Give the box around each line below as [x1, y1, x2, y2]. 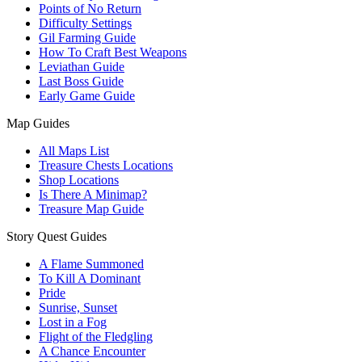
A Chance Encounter [39, 344, 145, 359]
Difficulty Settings [39, 16, 132, 31]
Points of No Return [39, 2, 141, 16]
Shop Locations [39, 173, 119, 187]
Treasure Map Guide [39, 202, 144, 217]
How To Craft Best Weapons [39, 45, 187, 60]
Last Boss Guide [39, 74, 124, 89]
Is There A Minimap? [39, 187, 147, 202]
